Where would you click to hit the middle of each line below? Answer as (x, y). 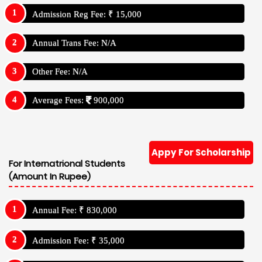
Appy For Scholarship (201, 152)
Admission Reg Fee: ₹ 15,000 (87, 14)
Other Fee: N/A (60, 71)
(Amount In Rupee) (50, 176)
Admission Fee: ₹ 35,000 (78, 241)
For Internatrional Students (67, 163)
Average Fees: (59, 100)
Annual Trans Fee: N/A (74, 42)
